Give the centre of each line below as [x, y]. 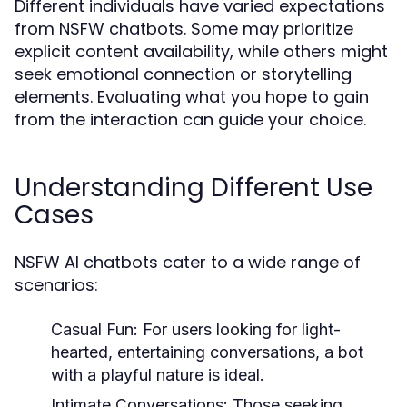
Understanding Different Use [194, 188]
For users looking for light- [239, 329]
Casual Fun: [94, 329]
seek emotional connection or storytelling [183, 74]
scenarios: [56, 285]
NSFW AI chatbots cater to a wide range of [188, 262]
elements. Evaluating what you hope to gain [192, 97]
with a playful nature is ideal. [158, 375]
